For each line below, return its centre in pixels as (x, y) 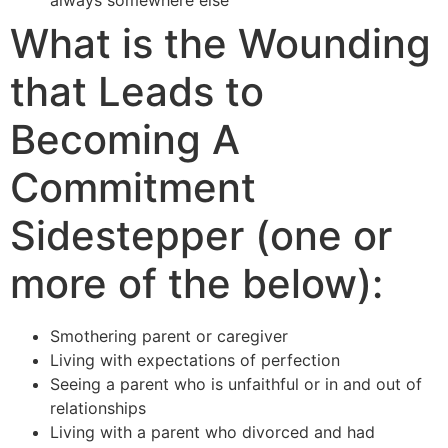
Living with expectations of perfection (195, 359)
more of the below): (196, 283)
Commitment (133, 187)
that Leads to (137, 91)
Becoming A (125, 139)
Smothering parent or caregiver (169, 335)
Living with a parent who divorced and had (212, 431)
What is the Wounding (220, 43)
